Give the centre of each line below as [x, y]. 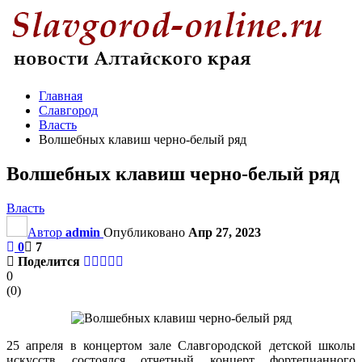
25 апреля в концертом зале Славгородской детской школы [181, 345]
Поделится [49, 261]
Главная [61, 96]
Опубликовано [146, 232]
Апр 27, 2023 [225, 232]
